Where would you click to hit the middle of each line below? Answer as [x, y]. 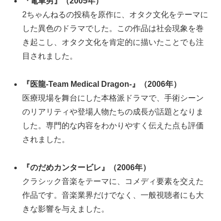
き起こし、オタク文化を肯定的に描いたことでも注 [113, 42]
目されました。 [50, 56]
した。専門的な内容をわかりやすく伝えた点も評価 [113, 125]
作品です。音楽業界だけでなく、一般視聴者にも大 [113, 195]
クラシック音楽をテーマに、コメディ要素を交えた [113, 181]
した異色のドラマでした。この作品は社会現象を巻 [113, 28]
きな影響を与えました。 [66, 209]
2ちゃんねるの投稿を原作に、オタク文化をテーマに [115, 14]
